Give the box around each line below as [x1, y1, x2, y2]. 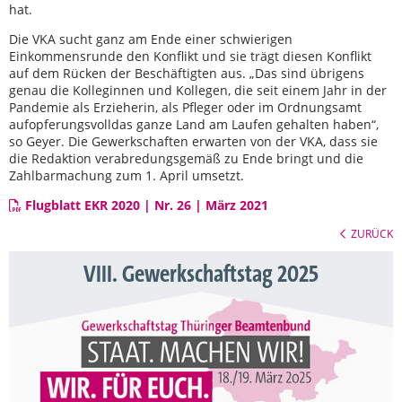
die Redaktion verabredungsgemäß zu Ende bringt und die [9, 150, 363, 167]
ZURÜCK [351, 226, 393, 240]
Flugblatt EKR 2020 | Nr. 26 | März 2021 [25, 197, 268, 214]
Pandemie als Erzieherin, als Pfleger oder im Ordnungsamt [9, 99, 362, 116]
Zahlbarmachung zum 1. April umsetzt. [9, 167, 244, 184]
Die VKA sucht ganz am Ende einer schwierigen [9, 31, 293, 48]
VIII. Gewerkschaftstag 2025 [83, 261, 319, 288]
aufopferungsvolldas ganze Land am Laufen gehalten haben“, [9, 116, 379, 133]
